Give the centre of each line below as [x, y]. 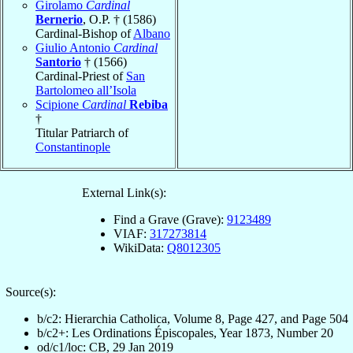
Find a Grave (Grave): [170, 219]
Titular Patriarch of [82, 132]
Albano [152, 33]
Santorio [58, 61]
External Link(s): [124, 192]
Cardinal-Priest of [81, 76]
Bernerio [59, 19]
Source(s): [30, 292]
